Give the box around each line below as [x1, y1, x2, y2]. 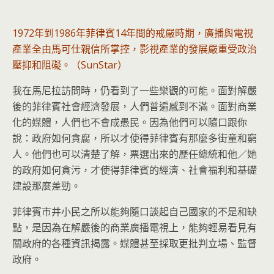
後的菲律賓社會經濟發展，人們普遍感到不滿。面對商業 [12, 99, 257, 113]
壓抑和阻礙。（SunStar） [12, 57, 127, 72]
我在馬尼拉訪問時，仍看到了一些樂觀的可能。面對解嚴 [12, 83, 257, 97]
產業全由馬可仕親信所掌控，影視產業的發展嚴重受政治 [12, 42, 257, 56]
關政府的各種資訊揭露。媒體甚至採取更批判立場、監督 [12, 236, 257, 250]
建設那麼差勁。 [12, 179, 81, 193]
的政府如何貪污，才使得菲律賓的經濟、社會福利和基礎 [12, 163, 257, 177]
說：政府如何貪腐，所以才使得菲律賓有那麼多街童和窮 [12, 131, 257, 145]
